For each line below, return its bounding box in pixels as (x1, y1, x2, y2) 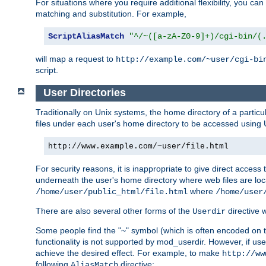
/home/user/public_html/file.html (36, 186, 188, 197)
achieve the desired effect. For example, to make (36, 248, 222, 258)
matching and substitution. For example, (36, 9, 186, 19)
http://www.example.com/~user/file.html (48, 141, 229, 151)
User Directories (43, 87, 126, 99)
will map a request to (36, 54, 116, 64)
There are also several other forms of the (36, 205, 192, 216)
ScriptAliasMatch (48, 31, 124, 42)
